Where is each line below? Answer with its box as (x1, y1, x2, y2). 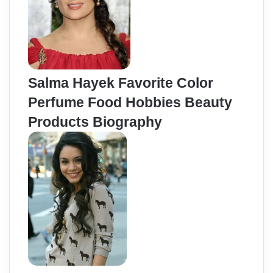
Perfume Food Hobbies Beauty (28, 94, 232, 111)
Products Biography (28, 114, 162, 130)
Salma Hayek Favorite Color (28, 75, 213, 91)
